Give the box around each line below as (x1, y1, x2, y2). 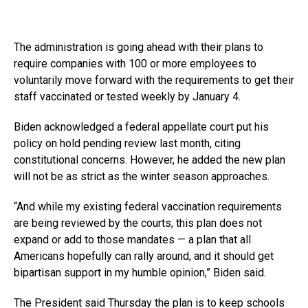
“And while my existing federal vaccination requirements (14, 200, 282, 214)
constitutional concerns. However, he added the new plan (14, 153, 285, 167)
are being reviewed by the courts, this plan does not (14, 217, 262, 230)
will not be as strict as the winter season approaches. (14, 170, 269, 184)
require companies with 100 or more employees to (14, 57, 256, 71)
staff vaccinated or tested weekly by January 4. (14, 90, 241, 104)
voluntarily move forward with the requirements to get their (14, 74, 294, 87)
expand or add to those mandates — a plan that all (14, 233, 251, 247)
